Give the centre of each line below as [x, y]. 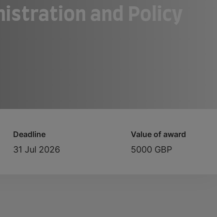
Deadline [29, 134]
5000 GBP [151, 149]
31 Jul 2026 [37, 149]
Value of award [158, 134]
